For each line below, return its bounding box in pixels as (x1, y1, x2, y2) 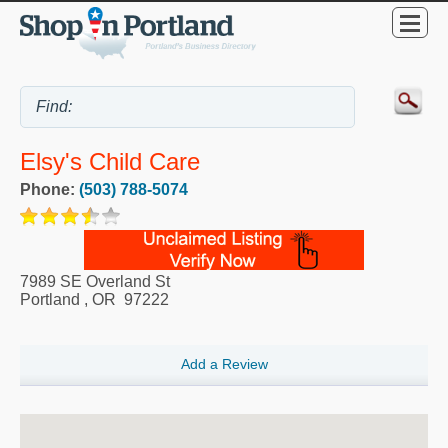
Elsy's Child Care (20, 147, 200, 175)
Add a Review (180, 356, 268, 373)
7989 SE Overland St (20, 272, 170, 290)
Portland (20, 290, 80, 308)
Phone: (20, 180, 79, 198)
